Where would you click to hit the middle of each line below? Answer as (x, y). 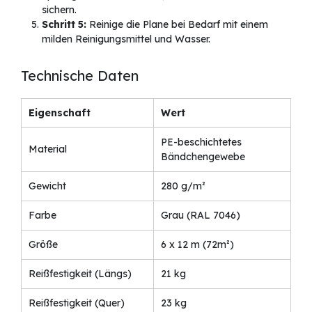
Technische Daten (80, 76)
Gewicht (47, 186)
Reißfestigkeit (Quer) (77, 303)
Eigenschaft (60, 113)
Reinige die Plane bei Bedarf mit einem (177, 25)
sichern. (59, 10)
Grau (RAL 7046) (201, 216)
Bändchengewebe (203, 157)
